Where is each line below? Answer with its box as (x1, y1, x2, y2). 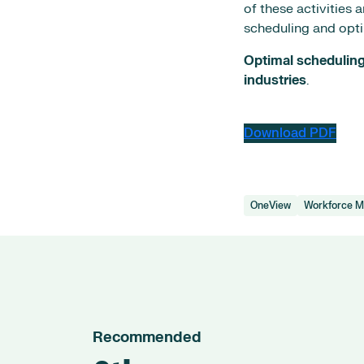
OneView (250, 199, 291, 212)
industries (244, 72, 306, 89)
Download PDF (244, 125, 336, 141)
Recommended (93, 328, 201, 347)
